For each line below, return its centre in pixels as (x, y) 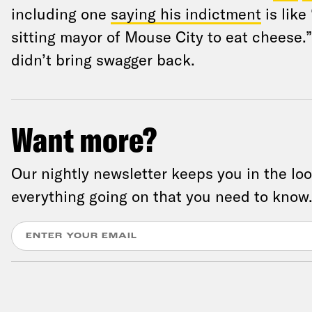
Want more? (84, 139)
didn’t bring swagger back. (103, 59)
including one (61, 13)
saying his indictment (186, 13)
